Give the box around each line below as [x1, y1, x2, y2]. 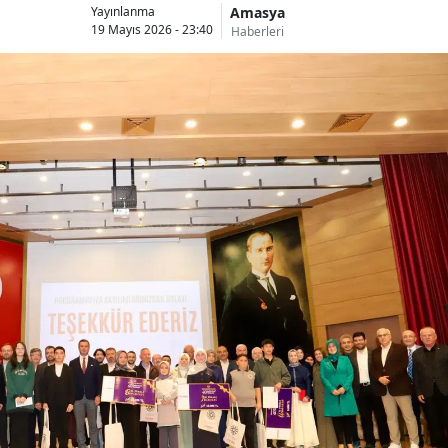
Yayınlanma [90, 3, 155, 21]
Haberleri [230, 22, 284, 40]
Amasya [229, 2, 285, 22]
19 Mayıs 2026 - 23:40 [90, 21, 213, 39]
